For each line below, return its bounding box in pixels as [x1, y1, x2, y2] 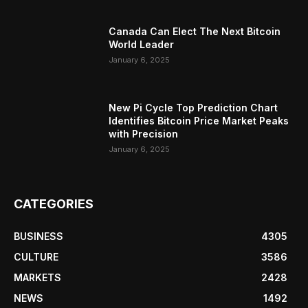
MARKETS [14, 272, 61, 284]
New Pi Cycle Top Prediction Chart [109, 102, 278, 114]
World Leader [109, 38, 175, 50]
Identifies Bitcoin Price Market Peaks [109, 115, 289, 127]
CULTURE [14, 251, 58, 263]
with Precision [109, 128, 179, 140]
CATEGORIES [14, 197, 93, 212]
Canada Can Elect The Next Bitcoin [109, 25, 281, 37]
